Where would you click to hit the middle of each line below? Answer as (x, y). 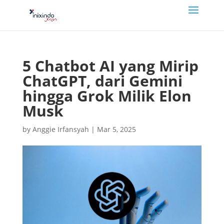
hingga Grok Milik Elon (107, 96)
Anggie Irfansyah (60, 129)
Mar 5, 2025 (116, 129)
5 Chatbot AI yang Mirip (110, 66)
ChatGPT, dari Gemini (102, 81)
